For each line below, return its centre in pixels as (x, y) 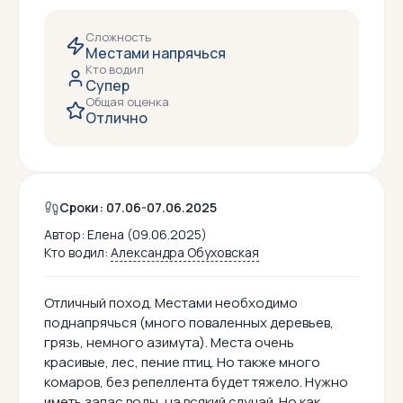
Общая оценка (127, 102)
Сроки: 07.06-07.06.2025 (138, 208)
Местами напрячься (156, 54)
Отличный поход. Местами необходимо (171, 303)
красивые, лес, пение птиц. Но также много (182, 363)
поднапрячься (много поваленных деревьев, (189, 323)
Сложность (118, 37)
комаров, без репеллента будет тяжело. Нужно (196, 382)
